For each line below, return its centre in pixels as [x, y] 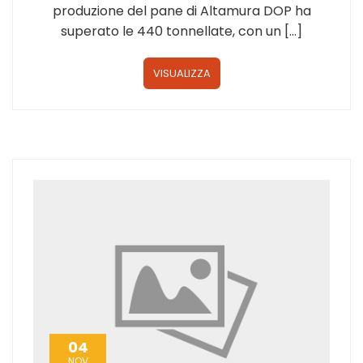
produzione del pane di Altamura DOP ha [181, 11]
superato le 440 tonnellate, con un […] [181, 32]
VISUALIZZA [181, 74]
